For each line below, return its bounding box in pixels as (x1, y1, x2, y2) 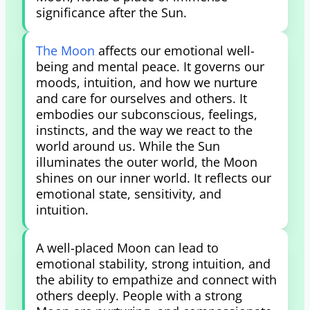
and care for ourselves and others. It (36, 90, 247, 107)
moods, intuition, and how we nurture (36, 74, 257, 91)
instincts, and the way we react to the (36, 122, 253, 138)
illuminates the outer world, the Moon (36, 154, 257, 170)
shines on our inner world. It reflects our (36, 170, 271, 186)
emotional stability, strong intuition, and (36, 255, 271, 272)
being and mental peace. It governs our (36, 58, 264, 75)
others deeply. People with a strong (36, 287, 242, 304)
